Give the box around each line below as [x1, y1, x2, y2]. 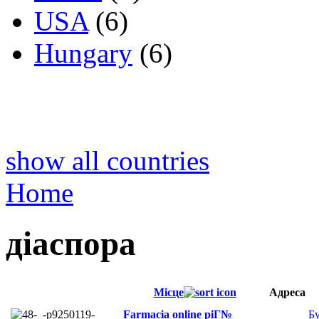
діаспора [6, 224, 136, 262]
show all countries [6, 145, 209, 177]
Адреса [269, 286, 305, 299]
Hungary [34, 38, 132, 69]
